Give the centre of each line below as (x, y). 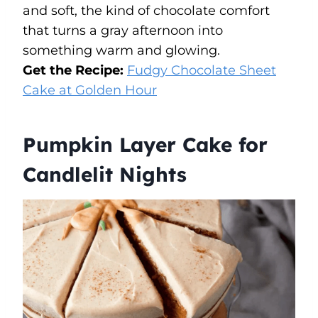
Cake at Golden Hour (90, 90)
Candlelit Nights (105, 174)
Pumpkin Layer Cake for (145, 144)
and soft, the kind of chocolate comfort (146, 10)
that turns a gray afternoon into (123, 30)
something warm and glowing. (121, 50)
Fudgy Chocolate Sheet (202, 70)
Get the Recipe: (75, 70)
